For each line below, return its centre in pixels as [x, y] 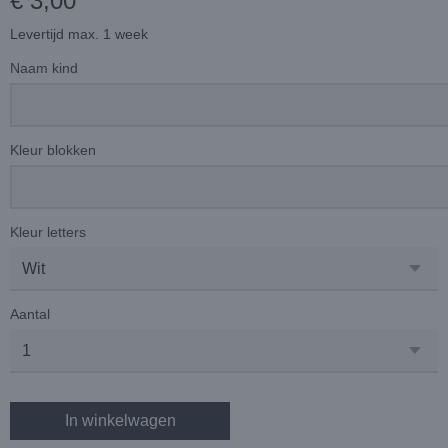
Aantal [30, 314]
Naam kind [44, 68]
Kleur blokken [53, 150]
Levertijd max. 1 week [79, 34]
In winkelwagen [120, 420]
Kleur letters [48, 232]
